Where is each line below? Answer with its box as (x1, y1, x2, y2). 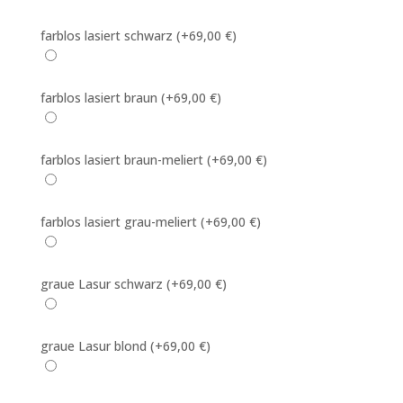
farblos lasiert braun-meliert (40, 151, 207, 168)
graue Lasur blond (40, 337, 150, 354)
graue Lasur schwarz (40, 275, 166, 292)
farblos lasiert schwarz (40, 27, 176, 44)
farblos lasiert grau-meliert (40, 213, 201, 230)
